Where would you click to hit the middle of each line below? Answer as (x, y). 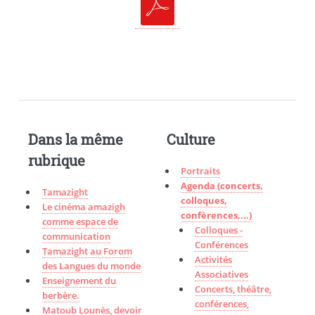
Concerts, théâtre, (233, 289)
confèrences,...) (217, 216)
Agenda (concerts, (222, 186)
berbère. (60, 296)
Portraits (201, 171)
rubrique (56, 161)
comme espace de (80, 222)
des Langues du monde (91, 266)
